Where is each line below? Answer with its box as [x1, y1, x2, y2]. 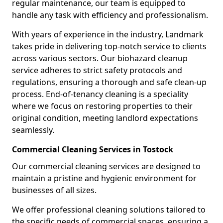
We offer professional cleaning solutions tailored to [12, 204, 206, 215]
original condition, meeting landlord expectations [12, 112, 198, 123]
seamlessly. [12, 124, 54, 135]
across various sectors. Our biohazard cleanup [12, 53, 188, 64]
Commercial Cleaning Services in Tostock [12, 144, 173, 155]
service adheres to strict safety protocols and [12, 65, 182, 76]
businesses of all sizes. [12, 185, 97, 196]
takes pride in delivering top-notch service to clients [12, 41, 207, 52]
